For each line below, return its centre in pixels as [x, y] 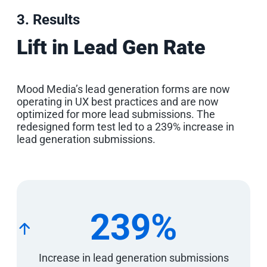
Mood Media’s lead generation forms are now [123, 89]
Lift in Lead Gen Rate [111, 47]
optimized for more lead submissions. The [116, 114]
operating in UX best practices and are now [118, 101]
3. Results [48, 19]
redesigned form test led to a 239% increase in [125, 126]
